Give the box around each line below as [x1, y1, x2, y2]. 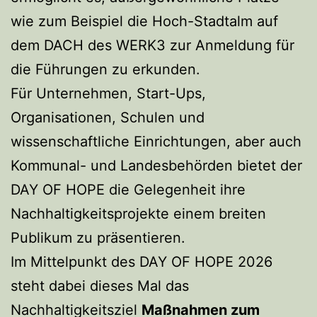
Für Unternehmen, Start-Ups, [11, 84, 206, 102]
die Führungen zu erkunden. [11, 60, 209, 78]
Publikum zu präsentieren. [11, 229, 192, 246]
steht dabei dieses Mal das [11, 277, 189, 294]
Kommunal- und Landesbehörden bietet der [11, 156, 302, 174]
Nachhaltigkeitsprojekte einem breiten [11, 204, 266, 222]
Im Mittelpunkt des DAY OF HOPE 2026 [11, 253, 272, 270]
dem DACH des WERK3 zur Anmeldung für [11, 36, 294, 54]
